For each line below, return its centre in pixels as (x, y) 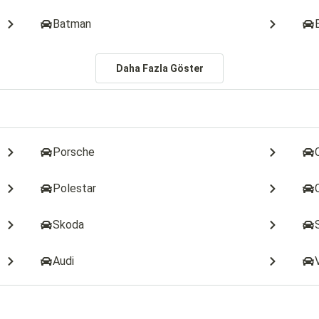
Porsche (74, 152)
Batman (72, 24)
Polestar (75, 188)
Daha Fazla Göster (159, 68)
